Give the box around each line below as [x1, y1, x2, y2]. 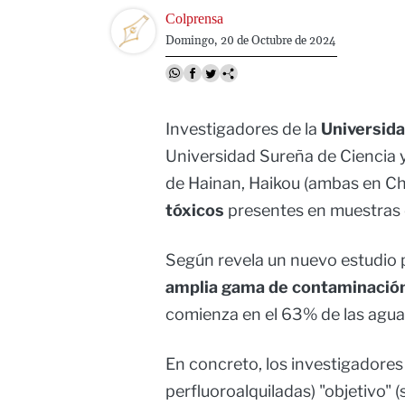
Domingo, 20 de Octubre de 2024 [165, 33, 335, 48]
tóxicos [165, 201, 224, 221]
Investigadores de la [165, 119, 321, 139]
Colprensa [165, 10, 223, 26]
